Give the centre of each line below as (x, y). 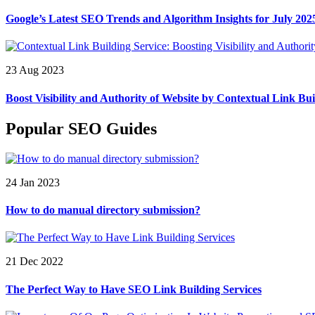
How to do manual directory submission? (103, 210)
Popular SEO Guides (81, 128)
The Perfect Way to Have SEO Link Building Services (134, 289)
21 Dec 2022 (34, 262)
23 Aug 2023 (35, 70)
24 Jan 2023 (33, 182)
